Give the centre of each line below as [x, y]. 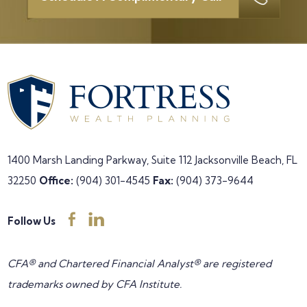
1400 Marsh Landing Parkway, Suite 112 [100, 160]
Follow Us [32, 221]
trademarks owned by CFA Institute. [95, 284]
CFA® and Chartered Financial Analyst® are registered [140, 263]
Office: [57, 181]
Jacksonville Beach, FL [245, 160]
